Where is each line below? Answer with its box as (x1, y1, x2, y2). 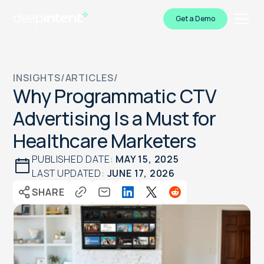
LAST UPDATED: (32, 167, 107, 180)
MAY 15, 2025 (115, 153, 179, 166)
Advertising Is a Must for (13, 105, 216, 131)
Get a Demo (175, 14, 215, 24)
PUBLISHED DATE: (32, 153, 116, 166)
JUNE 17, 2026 (107, 167, 175, 180)
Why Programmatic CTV (13, 83, 216, 109)
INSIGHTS (13, 71, 61, 84)
